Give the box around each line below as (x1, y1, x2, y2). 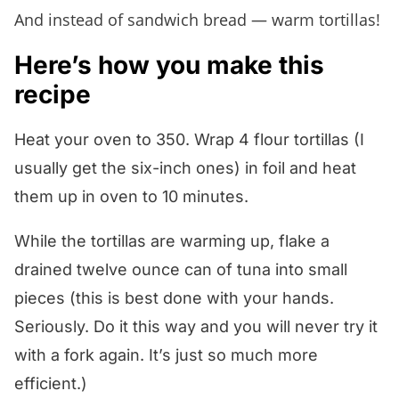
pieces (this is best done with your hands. (14, 288, 334, 307)
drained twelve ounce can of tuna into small (14, 259, 347, 279)
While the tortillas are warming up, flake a (14, 231, 330, 250)
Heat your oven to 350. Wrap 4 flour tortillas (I (14, 129, 364, 149)
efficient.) (14, 373, 87, 393)
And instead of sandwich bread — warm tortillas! (14, 8, 380, 30)
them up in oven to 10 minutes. (14, 186, 248, 206)
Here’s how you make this (14, 49, 324, 80)
